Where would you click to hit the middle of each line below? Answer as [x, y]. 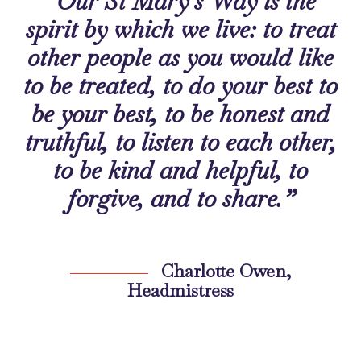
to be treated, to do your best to [180, 86]
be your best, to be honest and [180, 114]
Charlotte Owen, [224, 271]
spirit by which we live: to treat [180, 30]
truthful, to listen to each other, [180, 143]
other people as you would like [180, 58]
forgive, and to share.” [180, 199]
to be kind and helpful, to [180, 171]
